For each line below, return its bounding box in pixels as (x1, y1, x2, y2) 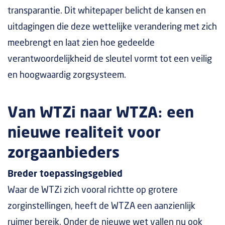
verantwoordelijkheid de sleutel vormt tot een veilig (8, 55, 212, 64)
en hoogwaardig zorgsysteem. (8, 71, 126, 80)
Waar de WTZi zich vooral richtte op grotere (8, 186, 178, 195)
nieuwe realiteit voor (8, 126, 161, 141)
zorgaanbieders (8, 146, 120, 161)
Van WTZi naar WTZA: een (8, 106, 194, 121)
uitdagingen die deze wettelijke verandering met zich (8, 23, 217, 32)
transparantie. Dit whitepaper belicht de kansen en (8, 7, 206, 16)
